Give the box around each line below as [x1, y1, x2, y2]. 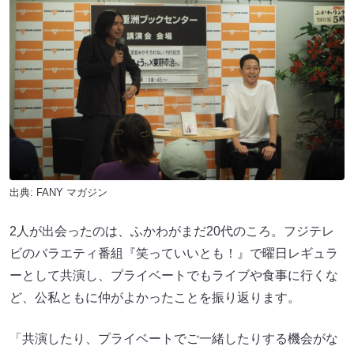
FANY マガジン [36, 186, 107, 199]
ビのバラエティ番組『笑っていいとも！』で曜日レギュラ [9, 247, 338, 261]
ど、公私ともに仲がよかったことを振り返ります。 [9, 291, 300, 305]
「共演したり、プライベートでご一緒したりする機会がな [9, 332, 338, 346]
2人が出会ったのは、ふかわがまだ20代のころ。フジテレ [9, 224, 334, 239]
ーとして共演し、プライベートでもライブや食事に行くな [9, 269, 338, 283]
